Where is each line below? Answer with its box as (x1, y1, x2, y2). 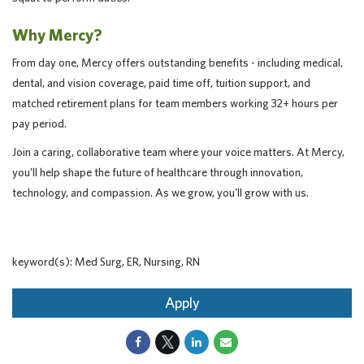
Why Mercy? (12, 25, 102, 44)
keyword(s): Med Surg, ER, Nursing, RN (12, 255, 200, 268)
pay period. (12, 117, 67, 130)
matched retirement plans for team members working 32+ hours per (12, 97, 338, 110)
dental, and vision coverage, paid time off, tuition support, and (12, 76, 310, 89)
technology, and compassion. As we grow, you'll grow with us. (12, 186, 309, 199)
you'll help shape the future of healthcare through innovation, (12, 166, 303, 179)
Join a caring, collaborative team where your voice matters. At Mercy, (12, 145, 344, 158)
